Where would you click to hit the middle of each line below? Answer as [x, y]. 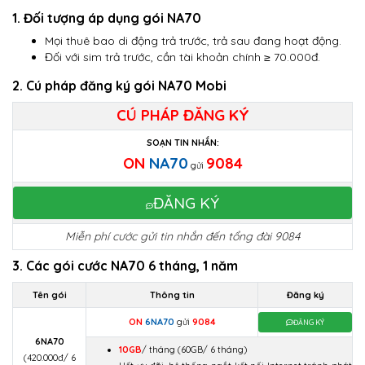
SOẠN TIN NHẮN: [182, 143]
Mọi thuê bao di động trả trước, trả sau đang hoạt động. [193, 41]
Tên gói [49, 295]
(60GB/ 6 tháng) [212, 350]
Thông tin [172, 295]
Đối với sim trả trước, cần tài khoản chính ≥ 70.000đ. [182, 57]
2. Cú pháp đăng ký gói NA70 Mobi [119, 86]
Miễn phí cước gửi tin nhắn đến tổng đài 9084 [182, 236]
